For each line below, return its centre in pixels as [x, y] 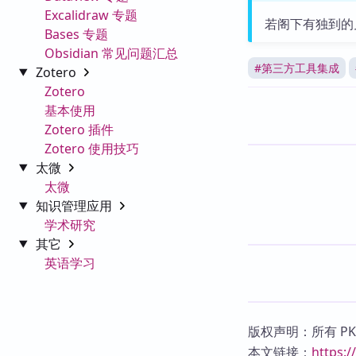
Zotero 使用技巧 [92, 148]
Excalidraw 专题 [91, 15]
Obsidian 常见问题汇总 [111, 53]
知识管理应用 [75, 205]
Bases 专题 [76, 34]
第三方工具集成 [300, 68]
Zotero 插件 [79, 129]
